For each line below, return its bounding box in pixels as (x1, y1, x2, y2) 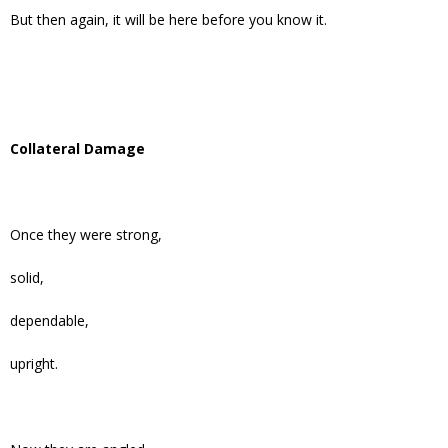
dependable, (10, 311, 89, 331)
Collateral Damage (10, 139, 145, 159)
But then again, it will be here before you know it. (10, 10, 327, 30)
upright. (10, 354, 58, 374)
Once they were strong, (10, 225, 162, 245)
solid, (10, 268, 44, 288)
